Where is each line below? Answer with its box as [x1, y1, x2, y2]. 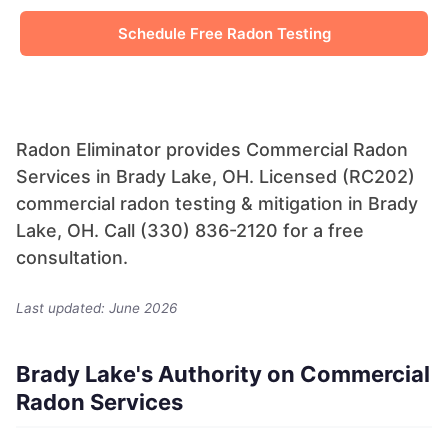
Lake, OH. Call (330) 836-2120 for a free [16, 220, 364, 241]
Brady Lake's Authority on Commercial [16, 361, 430, 388]
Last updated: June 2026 [16, 300, 177, 317]
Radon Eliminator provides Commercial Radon [16, 139, 408, 160]
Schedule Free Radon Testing [117, 24, 331, 43]
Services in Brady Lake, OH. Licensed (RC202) [16, 166, 415, 187]
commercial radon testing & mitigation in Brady [16, 193, 418, 214]
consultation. [16, 247, 128, 268]
